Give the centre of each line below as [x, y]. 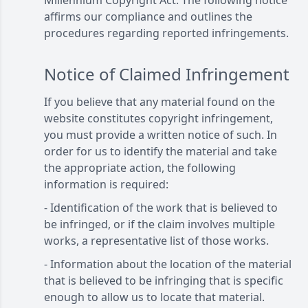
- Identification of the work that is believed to [161, 208]
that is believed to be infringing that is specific [164, 280]
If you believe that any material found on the [159, 102]
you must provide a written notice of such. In [161, 135]
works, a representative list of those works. [156, 241]
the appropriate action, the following [140, 168]
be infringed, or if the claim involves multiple [159, 224]
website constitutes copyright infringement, [158, 118]
